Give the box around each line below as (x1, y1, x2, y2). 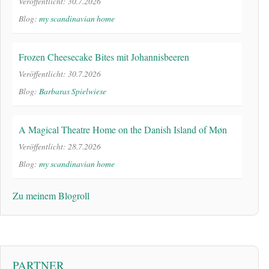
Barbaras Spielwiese (39, 85, 106, 97)
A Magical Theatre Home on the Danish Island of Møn (19, 123, 227, 136)
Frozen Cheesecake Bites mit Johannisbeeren (19, 50, 189, 64)
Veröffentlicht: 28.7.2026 (19, 141, 101, 153)
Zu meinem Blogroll (13, 189, 89, 202)
